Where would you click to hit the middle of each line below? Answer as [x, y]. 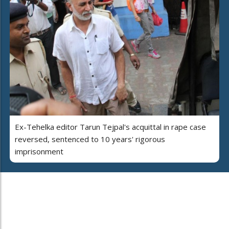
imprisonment [39, 151]
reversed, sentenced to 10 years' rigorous [90, 139]
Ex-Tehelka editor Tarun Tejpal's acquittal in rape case [110, 127]
